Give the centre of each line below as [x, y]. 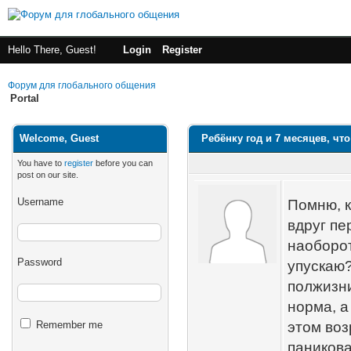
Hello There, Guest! [54, 50]
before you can [123, 163]
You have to [41, 163]
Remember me [68, 325]
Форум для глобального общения [82, 85]
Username [40, 202]
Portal [25, 98]
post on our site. [48, 175]
